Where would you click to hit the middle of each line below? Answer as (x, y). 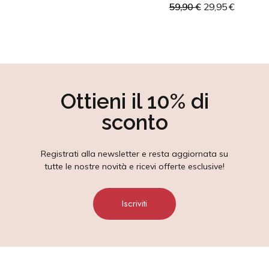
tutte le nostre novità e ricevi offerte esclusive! (134, 166)
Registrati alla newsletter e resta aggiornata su (134, 154)
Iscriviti (134, 204)
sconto (134, 122)
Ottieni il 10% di (134, 101)
